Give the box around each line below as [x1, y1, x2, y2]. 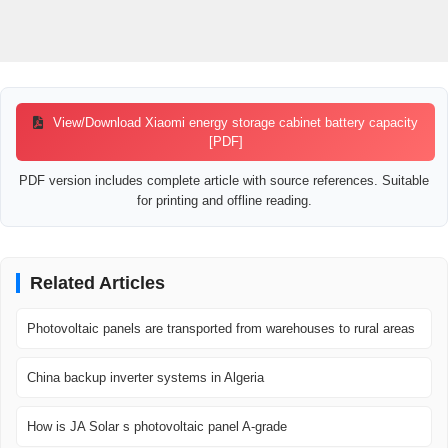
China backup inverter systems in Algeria [27, 370, 264, 386]
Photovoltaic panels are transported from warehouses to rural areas [27, 321, 415, 337]
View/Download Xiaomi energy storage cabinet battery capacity [49, 115, 419, 131]
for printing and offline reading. [136, 193, 312, 209]
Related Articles [30, 273, 165, 294]
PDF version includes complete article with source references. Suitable [19, 173, 429, 189]
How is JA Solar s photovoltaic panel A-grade [27, 419, 287, 435]
